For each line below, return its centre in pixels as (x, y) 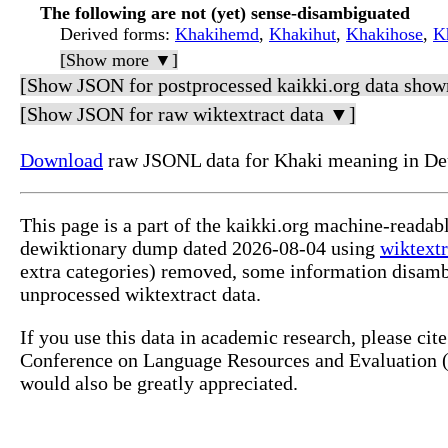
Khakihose (384, 34)
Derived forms (112, 34)
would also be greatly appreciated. (159, 383)
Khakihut (302, 34)
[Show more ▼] (119, 60)
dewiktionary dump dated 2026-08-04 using (200, 248)
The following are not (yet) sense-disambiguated (225, 13)
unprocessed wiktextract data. (140, 294)
